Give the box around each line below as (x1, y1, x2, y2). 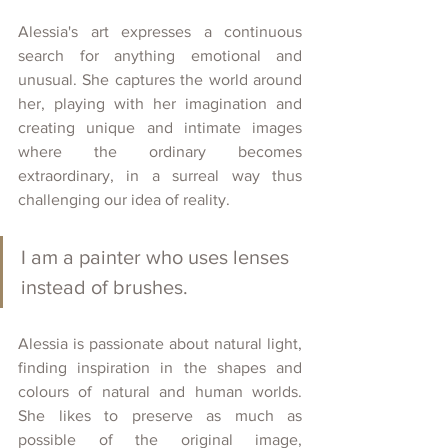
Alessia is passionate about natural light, (18, 334, 302, 352)
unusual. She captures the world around (18, 70, 302, 88)
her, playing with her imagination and (18, 94, 302, 112)
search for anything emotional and (18, 46, 302, 64)
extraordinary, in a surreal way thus (18, 166, 302, 184)
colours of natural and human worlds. (18, 382, 302, 400)
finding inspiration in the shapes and (18, 358, 302, 376)
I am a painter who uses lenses (21, 245, 294, 268)
